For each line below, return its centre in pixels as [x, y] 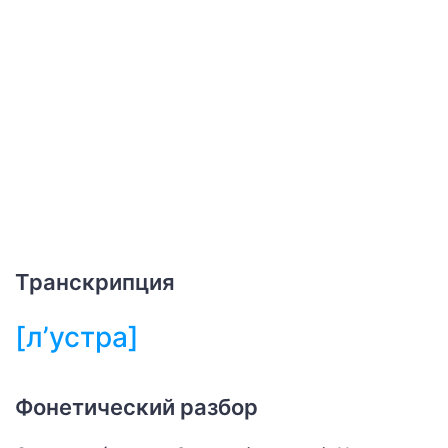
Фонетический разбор [136, 407]
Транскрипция [95, 282]
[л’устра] [77, 337]
